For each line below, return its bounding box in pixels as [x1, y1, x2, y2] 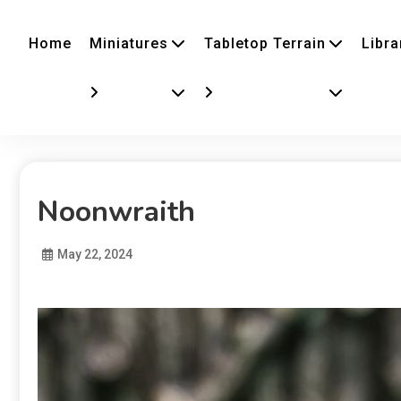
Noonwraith [38, 192, 195, 231]
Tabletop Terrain [204, 34, 326, 52]
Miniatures [90, 34, 168, 52]
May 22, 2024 [57, 247, 132, 261]
